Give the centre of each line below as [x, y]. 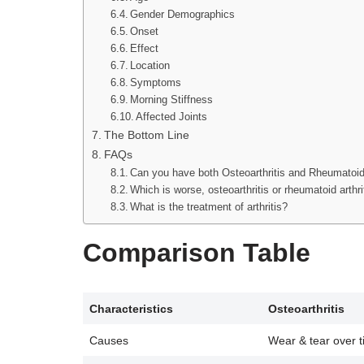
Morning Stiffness [172, 100]
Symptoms [156, 82]
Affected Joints [172, 117]
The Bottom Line [146, 135]
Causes [109, 340]
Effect [145, 48]
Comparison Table [197, 253]
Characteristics [132, 309]
